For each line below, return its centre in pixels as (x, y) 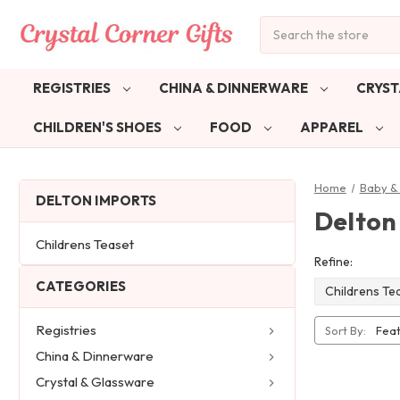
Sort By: (345, 330)
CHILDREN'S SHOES (99, 127)
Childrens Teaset (84, 245)
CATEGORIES (81, 286)
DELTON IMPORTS (96, 200)
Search (280, 25)
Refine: (333, 261)
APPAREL (333, 127)
